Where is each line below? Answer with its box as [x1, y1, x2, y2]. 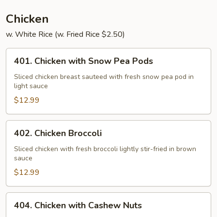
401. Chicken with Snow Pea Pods [14, 55, 153, 67]
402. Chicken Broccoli [14, 127, 102, 139]
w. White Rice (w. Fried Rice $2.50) [6, 29, 125, 40]
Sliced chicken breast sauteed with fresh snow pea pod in [14, 72, 194, 81]
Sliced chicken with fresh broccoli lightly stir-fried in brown [14, 144, 196, 154]
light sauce [14, 81, 48, 91]
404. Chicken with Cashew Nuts [14, 200, 142, 211]
